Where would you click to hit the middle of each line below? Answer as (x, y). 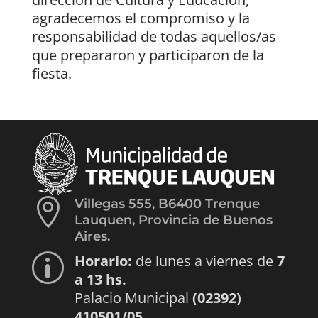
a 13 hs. (100, 280)
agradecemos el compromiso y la (141, 18)
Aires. (92, 237)
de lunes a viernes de (204, 261)
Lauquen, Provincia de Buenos (173, 220)
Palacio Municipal (133, 298)
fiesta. (51, 74)
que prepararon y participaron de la (148, 55)
